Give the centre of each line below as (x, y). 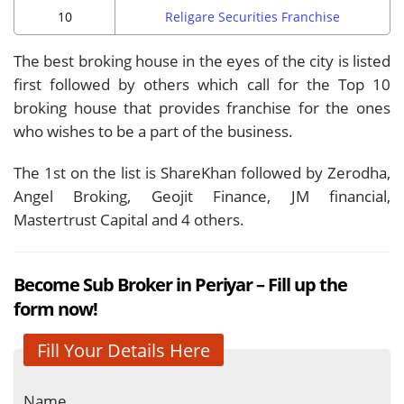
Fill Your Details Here (124, 349)
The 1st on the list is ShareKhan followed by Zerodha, (202, 172)
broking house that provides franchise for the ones (202, 107)
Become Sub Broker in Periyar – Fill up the (181, 284)
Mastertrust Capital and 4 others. (129, 219)
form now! (55, 308)
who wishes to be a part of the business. (153, 131)
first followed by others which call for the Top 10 (202, 84)
